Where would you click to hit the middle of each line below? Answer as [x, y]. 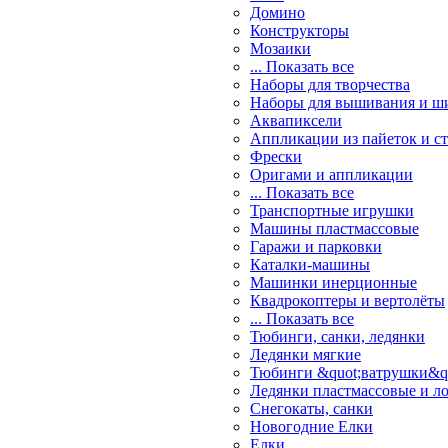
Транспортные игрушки [332, 210]
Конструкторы [299, 30]
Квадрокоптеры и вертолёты [347, 300]
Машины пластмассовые [334, 228]
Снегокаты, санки [311, 408]
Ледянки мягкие [305, 354]
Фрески [276, 156]
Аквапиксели [296, 120]
